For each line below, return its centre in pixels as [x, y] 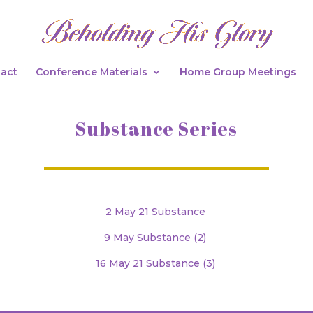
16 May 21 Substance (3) [155, 263]
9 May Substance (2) [155, 238]
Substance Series [156, 128]
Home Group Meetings [238, 72]
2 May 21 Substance [155, 212]
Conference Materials [92, 72]
